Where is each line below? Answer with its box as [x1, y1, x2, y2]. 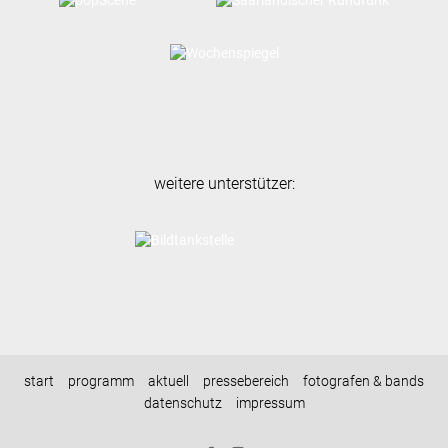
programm [68, 373, 134, 390]
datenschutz [143, 395, 222, 412]
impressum [235, 395, 305, 412]
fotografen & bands [303, 373, 424, 390]
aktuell [148, 373, 189, 390]
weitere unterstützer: [153, 174, 295, 193]
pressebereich [203, 373, 289, 390]
